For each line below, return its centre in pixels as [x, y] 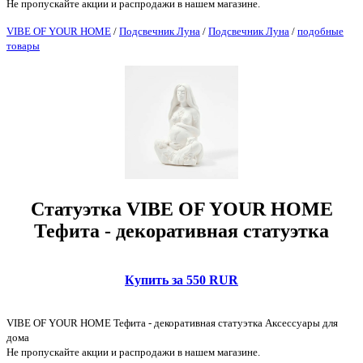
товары [23, 45]
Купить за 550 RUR [181, 280]
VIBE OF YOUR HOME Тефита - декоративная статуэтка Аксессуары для [172, 322]
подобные [320, 31]
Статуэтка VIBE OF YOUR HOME [181, 209]
